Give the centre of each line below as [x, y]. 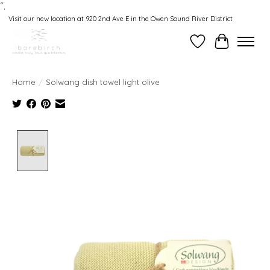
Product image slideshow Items [122, 136]
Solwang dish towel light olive [103, 82]
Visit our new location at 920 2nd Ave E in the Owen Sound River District [120, 19]
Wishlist [214, 47]
